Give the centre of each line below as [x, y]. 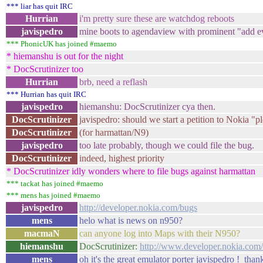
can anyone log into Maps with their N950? [160, 233]
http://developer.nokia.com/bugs [138, 208]
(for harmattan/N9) [114, 132]
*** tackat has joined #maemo [55, 183]
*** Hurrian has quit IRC [46, 94]
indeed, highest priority [122, 158]
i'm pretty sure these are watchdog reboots [157, 18]
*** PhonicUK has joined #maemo [62, 44]
